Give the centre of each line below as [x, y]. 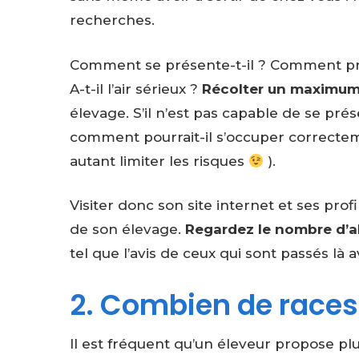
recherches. [112, 20]
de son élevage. [125, 230]
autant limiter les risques [159, 161]
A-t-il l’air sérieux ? [136, 89]
